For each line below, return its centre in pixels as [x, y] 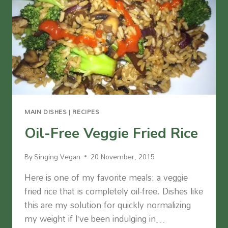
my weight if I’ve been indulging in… [95, 218]
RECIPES [86, 112]
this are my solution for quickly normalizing [108, 205]
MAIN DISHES [46, 112]
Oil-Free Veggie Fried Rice [111, 134]
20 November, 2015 [123, 156]
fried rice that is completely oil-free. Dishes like [114, 191]
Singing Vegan [58, 156]
